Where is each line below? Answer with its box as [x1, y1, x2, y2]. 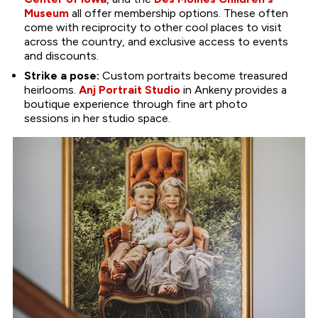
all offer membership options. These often [68, 6, 288, 20]
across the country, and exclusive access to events [23, 34, 288, 48]
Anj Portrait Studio [78, 82, 180, 97]
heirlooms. [23, 82, 79, 97]
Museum [23, 6, 69, 20]
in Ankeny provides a [180, 82, 287, 97]
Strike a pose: [23, 68, 99, 82]
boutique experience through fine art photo [23, 97, 248, 111]
